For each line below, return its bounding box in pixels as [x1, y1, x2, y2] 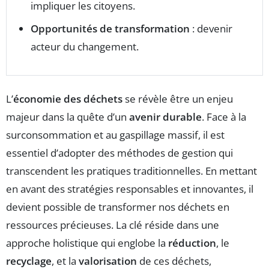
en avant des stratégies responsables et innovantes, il [6, 181, 253, 196]
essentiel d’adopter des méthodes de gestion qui [6, 145, 233, 160]
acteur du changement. [31, 39, 139, 53]
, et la [52, 253, 79, 268]
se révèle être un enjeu [122, 91, 233, 106]
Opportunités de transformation [31, 21, 190, 35]
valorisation [79, 253, 137, 268]
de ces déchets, [137, 253, 211, 268]
